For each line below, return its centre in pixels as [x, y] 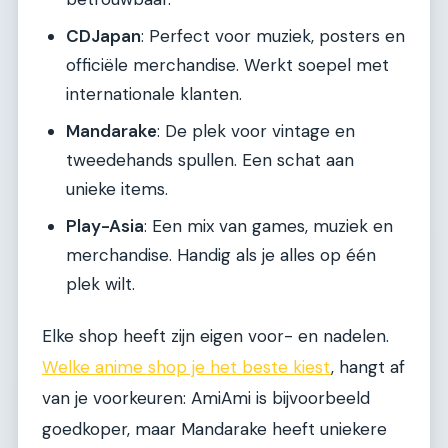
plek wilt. [100, 283]
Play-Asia [105, 225]
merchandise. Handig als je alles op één [221, 254]
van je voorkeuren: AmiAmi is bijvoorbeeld [206, 398]
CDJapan [103, 35]
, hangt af [368, 367]
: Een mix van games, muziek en [268, 225]
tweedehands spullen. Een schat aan [210, 159]
